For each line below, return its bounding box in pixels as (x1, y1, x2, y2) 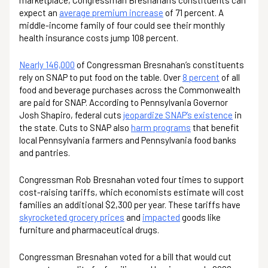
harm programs (131, 122, 191, 133)
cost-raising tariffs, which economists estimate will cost (19, 187, 244, 197)
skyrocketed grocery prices (19, 212, 124, 223)
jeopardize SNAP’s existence (123, 109, 233, 120)
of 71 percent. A (163, 7, 224, 18)
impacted (142, 212, 180, 223)
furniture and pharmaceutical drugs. (19, 224, 159, 235)
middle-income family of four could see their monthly (19, 20, 225, 31)
